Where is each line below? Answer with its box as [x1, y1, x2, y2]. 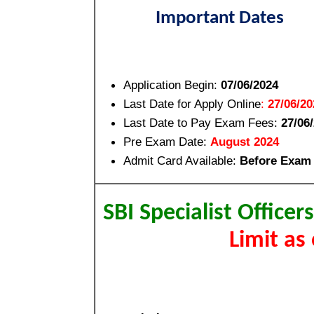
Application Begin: [123, 77, 221, 92]
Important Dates [156, 9, 284, 29]
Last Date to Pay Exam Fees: [123, 115, 281, 130]
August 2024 [210, 134, 279, 149]
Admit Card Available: [123, 153, 240, 168]
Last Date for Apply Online [123, 96, 261, 111]
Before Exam [240, 153, 311, 168]
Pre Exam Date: [123, 134, 210, 149]
